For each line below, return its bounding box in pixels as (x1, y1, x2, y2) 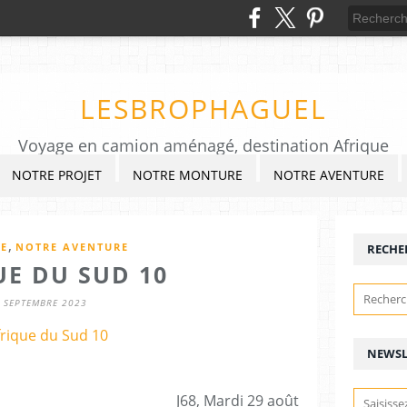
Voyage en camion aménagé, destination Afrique (18, 134, 389, 156)
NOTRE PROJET (12, 166, 102, 184)
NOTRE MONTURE (133, 166, 243, 184)
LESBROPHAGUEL (80, 90, 327, 127)
